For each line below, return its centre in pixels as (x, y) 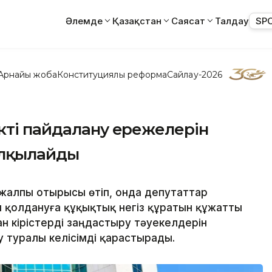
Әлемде (84, 21)
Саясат (188, 21)
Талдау (232, 21)
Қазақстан (137, 21)
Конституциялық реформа (112, 74)
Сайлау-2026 (195, 74)
